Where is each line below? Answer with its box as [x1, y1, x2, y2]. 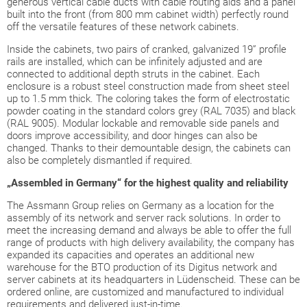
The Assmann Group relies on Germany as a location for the [7, 199, 274, 212]
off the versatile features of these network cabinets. [7, 20, 239, 33]
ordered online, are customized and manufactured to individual [7, 285, 284, 298]
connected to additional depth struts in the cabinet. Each [7, 67, 260, 80]
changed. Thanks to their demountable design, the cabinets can [7, 141, 291, 154]
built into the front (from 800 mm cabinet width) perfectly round [7, 8, 288, 21]
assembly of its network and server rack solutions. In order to [7, 211, 280, 224]
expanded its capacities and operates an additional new [7, 248, 254, 261]
